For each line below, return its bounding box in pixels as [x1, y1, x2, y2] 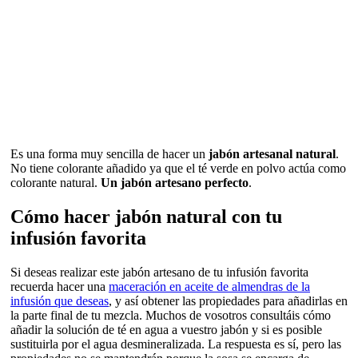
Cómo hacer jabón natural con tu [10, 205, 282, 227]
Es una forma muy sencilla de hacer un [10, 146, 209, 161]
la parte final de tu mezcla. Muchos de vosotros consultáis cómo [10, 308, 331, 322]
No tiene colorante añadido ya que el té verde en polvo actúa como [10, 161, 346, 175]
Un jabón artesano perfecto [101, 175, 249, 189]
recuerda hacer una [10, 279, 109, 293]
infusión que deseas [10, 293, 109, 308]
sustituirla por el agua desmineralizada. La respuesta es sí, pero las [10, 336, 341, 351]
